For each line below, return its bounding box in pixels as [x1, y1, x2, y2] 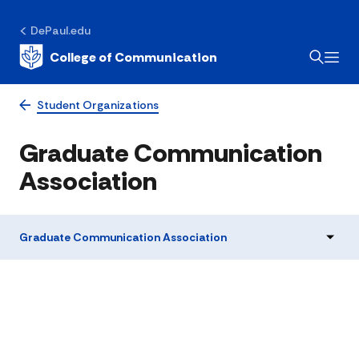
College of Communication [50, 48, 217, 66]
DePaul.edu [30, 23, 91, 38]
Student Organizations [37, 98, 159, 112]
